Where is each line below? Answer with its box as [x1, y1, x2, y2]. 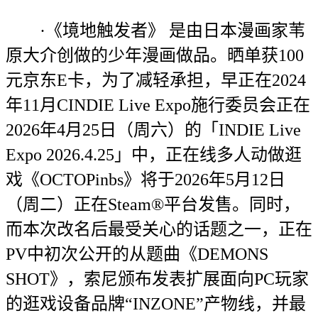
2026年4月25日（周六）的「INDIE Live [6, 121, 301, 139]
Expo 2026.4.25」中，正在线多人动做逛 [6, 146, 302, 164]
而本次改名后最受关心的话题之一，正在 [6, 220, 312, 238]
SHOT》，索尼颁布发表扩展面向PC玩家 [6, 270, 309, 288]
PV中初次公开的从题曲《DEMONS [6, 245, 268, 263]
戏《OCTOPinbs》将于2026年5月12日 [6, 170, 285, 189]
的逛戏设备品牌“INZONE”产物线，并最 [6, 295, 306, 313]
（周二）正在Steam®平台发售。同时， [6, 195, 300, 214]
